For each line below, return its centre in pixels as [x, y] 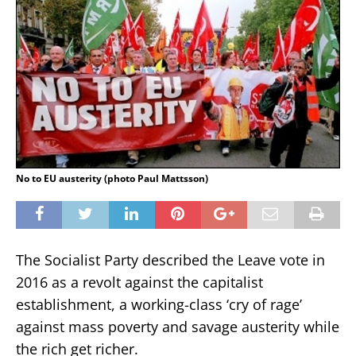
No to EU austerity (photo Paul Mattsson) [112, 179]
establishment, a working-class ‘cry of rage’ [159, 305]
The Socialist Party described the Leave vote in [170, 260]
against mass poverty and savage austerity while [178, 327]
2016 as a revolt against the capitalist [139, 282]
